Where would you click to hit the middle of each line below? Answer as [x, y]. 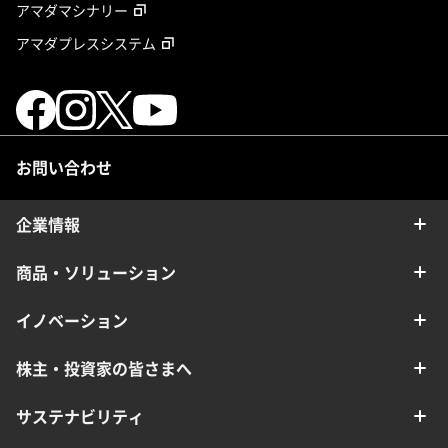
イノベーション [72, 320]
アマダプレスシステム [86, 43]
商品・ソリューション [96, 272]
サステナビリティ [80, 416]
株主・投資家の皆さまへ [104, 368]
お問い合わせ [64, 167]
